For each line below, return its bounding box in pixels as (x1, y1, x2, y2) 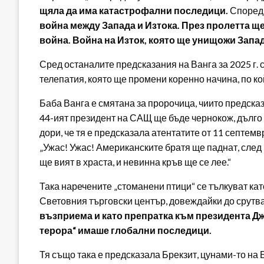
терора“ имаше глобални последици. (39, 224, 212, 236)
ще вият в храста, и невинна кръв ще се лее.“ (39, 156, 231, 167)
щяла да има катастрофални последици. (39, 4, 228, 16)
